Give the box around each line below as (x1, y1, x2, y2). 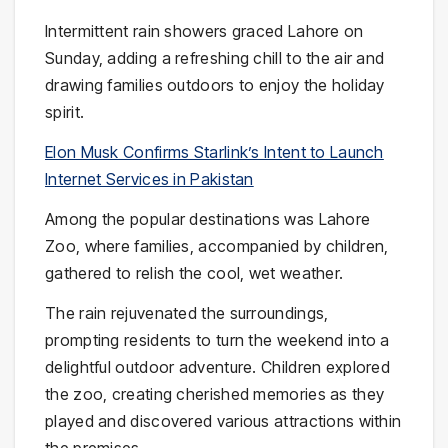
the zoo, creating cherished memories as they (45, 383, 385, 404)
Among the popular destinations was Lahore (45, 208, 371, 229)
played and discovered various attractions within (45, 410, 402, 431)
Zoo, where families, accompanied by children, (45, 235, 389, 256)
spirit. (45, 102, 85, 123)
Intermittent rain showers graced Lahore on (45, 21, 364, 42)
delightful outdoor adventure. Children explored (45, 356, 391, 377)
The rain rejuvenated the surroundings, (45, 302, 329, 323)
